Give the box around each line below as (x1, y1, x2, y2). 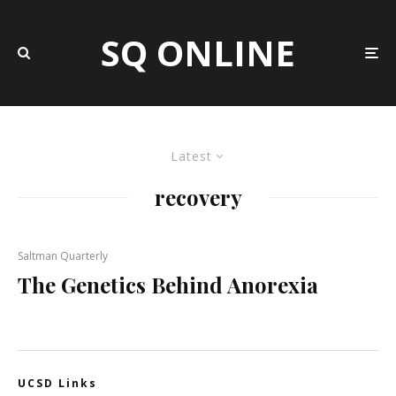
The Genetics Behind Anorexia (18, 270, 318, 299)
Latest (170, 148, 212, 164)
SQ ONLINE (101, 28, 295, 77)
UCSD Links (18, 376, 97, 391)
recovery (154, 183, 242, 211)
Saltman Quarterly (18, 248, 108, 263)
